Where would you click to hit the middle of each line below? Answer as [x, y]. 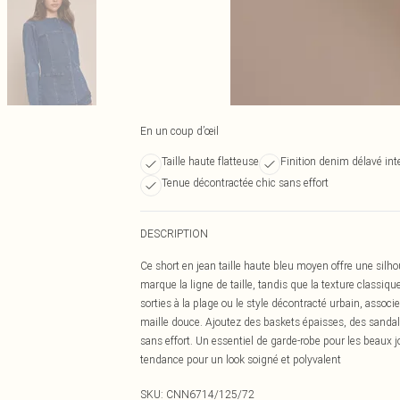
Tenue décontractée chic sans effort [245, 183]
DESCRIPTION [174, 233]
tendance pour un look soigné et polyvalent [241, 359]
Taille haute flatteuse [210, 161]
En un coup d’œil [179, 131]
